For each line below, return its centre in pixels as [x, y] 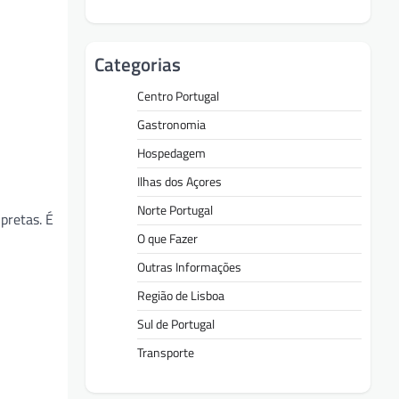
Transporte [166, 352]
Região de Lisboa [181, 295]
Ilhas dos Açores [179, 181]
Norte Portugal [175, 210]
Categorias [138, 64]
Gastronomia [171, 124]
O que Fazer [167, 238]
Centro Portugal [178, 96]
